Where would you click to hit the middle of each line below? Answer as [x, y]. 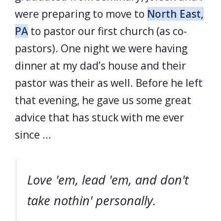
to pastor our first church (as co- [108, 31]
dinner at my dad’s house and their [100, 66]
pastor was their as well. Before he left [109, 83]
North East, [175, 14]
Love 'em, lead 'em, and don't [108, 179]
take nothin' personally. [92, 200]
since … [33, 135]
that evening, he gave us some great [103, 100]
